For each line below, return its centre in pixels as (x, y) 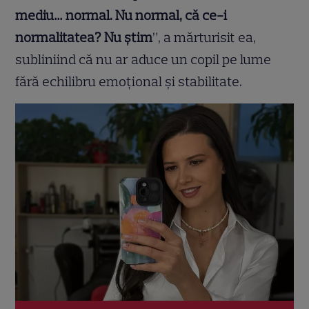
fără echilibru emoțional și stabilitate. (129, 82)
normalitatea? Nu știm (84, 38)
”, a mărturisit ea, (205, 38)
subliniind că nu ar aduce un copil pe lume (143, 60)
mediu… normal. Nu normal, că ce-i (121, 16)
